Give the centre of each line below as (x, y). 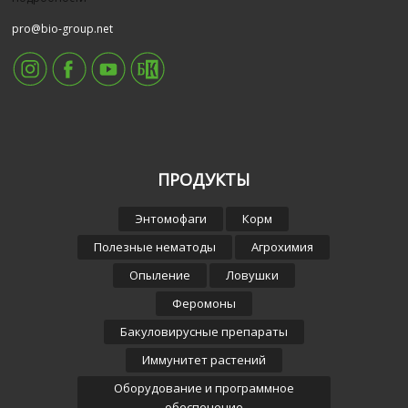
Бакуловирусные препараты (204, 331)
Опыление (159, 275)
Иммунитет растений (204, 359)
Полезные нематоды (155, 246)
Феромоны (204, 303)
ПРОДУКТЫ (204, 179)
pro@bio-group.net (63, 28)
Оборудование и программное (204, 388)
